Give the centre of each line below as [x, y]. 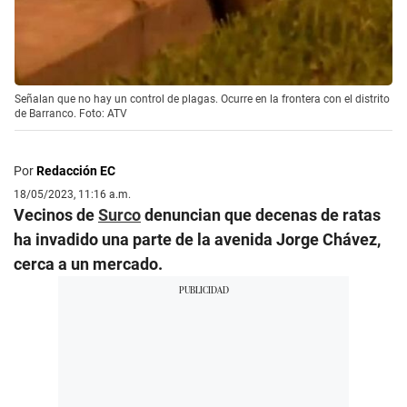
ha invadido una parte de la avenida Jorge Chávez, [197, 239]
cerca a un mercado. [88, 263]
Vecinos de [56, 214]
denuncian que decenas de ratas [261, 214]
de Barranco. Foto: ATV [71, 113]
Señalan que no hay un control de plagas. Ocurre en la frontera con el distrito [202, 99]
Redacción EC [76, 170]
